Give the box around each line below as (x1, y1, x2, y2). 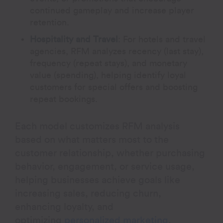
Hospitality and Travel (30, 34, 118, 44)
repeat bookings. (30, 94, 98, 104)
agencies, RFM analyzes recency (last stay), (30, 46, 204, 56)
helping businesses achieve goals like (15, 175, 181, 185)
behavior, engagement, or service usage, (15, 161, 195, 172)
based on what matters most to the (15, 134, 169, 145)
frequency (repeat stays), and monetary (30, 58, 188, 68)
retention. (30, 17, 70, 27)
